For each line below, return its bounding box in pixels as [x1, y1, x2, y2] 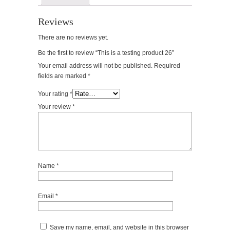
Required [154, 62, 180, 70]
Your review [38, 103, 72, 111]
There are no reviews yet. [38, 34, 108, 42]
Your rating [38, 90, 70, 98]
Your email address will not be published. [38, 62, 152, 70]
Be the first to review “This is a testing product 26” [38, 49, 174, 57]
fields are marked [38, 72, 88, 80]
